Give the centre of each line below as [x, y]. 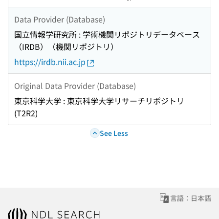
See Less [114, 133]
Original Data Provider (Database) [75, 85]
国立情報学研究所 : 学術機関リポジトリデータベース [107, 34]
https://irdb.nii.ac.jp [50, 62]
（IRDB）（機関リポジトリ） [66, 47]
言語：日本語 [191, 198]
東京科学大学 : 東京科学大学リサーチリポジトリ [99, 101]
